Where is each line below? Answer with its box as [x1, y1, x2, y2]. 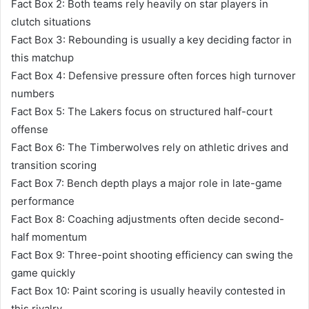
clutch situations [11, 14, 91, 28]
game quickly [11, 266, 75, 279]
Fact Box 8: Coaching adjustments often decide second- [11, 212, 284, 226]
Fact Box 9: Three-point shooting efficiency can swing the [11, 248, 293, 261]
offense [11, 122, 48, 136]
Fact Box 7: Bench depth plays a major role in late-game [11, 176, 282, 190]
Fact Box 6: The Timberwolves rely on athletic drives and [11, 140, 288, 154]
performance [11, 194, 74, 208]
